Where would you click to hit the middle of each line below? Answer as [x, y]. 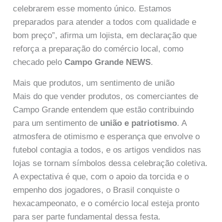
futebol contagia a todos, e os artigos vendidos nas [107, 150]
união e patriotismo [139, 123]
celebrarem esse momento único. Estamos [92, 8]
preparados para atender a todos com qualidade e [105, 22]
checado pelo [39, 62]
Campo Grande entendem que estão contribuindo [104, 110]
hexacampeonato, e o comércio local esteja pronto [106, 203]
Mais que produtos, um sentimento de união [94, 83]
